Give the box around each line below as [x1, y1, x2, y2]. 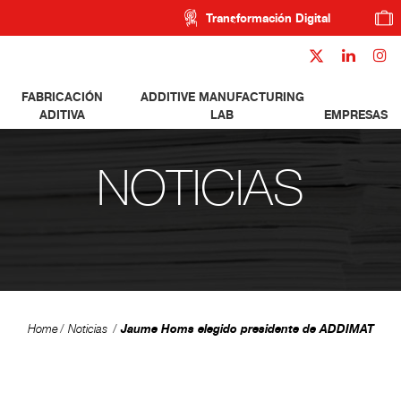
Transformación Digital [206, 10, 330, 25]
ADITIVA [39, 107, 85, 122]
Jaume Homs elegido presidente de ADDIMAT [120, 321, 374, 336]
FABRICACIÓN [21, 90, 103, 104]
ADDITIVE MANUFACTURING [140, 90, 304, 104]
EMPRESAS [324, 107, 388, 122]
